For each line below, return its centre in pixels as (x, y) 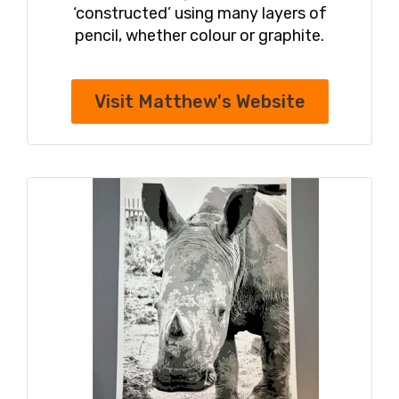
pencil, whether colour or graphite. (199, 36)
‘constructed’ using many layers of (199, 14)
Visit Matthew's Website (199, 102)
